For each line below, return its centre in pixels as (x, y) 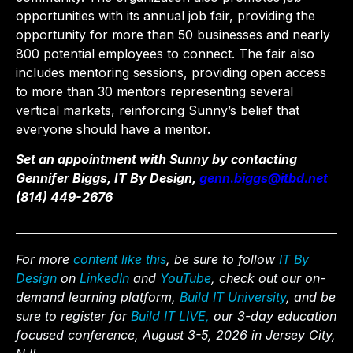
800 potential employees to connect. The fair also (165, 53)
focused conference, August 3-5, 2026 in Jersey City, (176, 335)
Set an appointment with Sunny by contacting (156, 160)
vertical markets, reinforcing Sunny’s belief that (158, 110)
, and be (311, 297)
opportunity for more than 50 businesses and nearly (173, 34)
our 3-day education (273, 316)
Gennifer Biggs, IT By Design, (108, 178)
